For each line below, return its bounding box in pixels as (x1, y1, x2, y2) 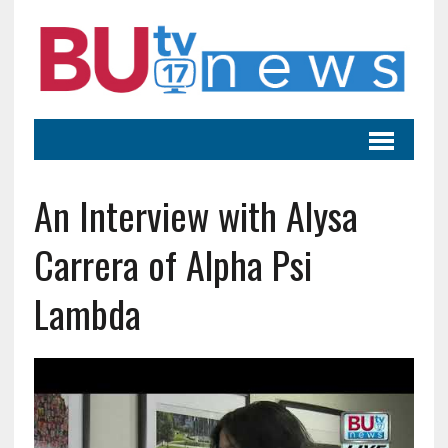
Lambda (33, 284, 141, 341)
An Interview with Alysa (33, 186, 358, 243)
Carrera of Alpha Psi (33, 235, 312, 292)
